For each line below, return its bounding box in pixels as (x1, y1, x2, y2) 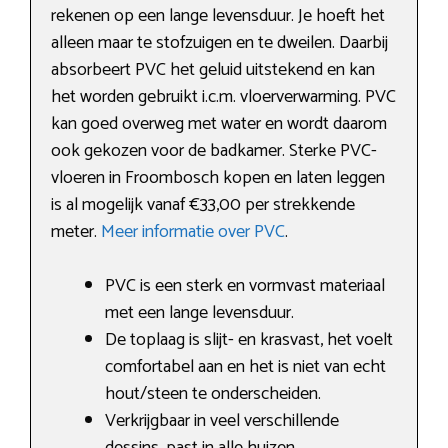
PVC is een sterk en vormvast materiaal (105, 271, 385, 302)
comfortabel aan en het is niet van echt (105, 352, 386, 383)
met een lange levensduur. (105, 298, 294, 329)
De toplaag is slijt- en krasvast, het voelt (105, 325, 393, 356)
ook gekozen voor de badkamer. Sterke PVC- (51, 136, 377, 167)
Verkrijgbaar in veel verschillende (105, 406, 339, 437)
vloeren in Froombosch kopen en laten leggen (51, 163, 385, 194)
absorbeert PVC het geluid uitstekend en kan (51, 55, 375, 86)
